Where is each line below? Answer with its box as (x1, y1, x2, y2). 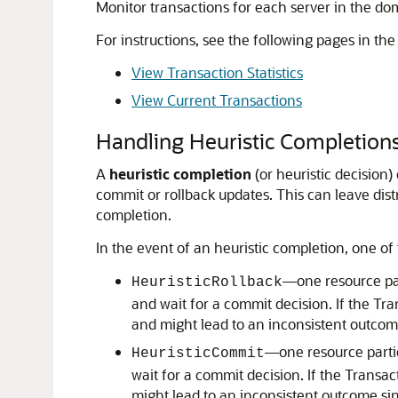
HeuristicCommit (131, 346, 265, 362)
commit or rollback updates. (96, 185, 276, 203)
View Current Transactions (131, 91, 302, 109)
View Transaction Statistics (131, 63, 303, 82)
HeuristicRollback (131, 275, 283, 291)
